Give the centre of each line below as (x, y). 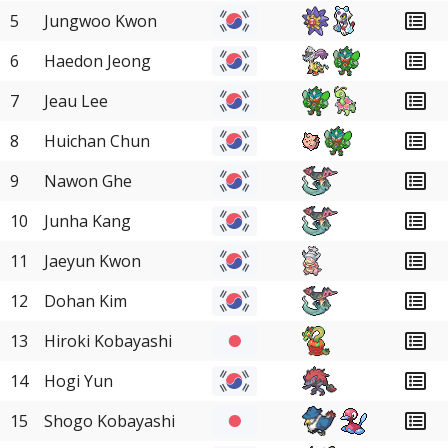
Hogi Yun (78, 381)
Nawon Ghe (88, 181)
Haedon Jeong (97, 61)
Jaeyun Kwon (92, 261)
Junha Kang (87, 221)
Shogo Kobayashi (109, 421)
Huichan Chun (97, 141)
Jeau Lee (76, 101)
